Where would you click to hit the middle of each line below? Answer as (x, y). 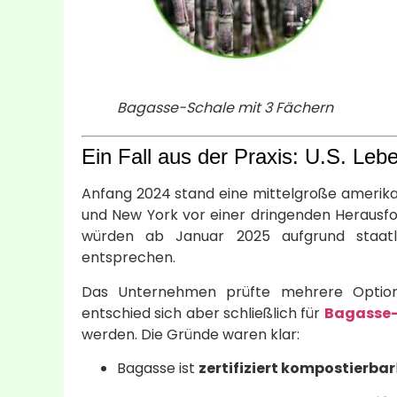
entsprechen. (128, 258)
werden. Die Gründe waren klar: (191, 334)
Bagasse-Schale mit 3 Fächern (225, 108)
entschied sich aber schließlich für (203, 313)
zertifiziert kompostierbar (297, 369)
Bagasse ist (158, 369)
